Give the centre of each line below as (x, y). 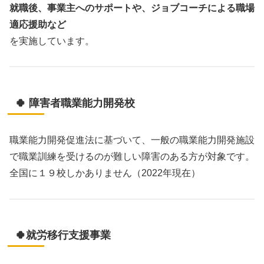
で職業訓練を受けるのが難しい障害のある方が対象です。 (132, 156)
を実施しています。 (52, 41)
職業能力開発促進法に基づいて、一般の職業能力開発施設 (132, 140)
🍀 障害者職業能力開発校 (75, 103)
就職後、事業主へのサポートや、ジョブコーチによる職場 (132, 8)
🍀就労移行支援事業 (63, 235)
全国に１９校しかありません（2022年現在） (105, 173)
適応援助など (38, 24)
